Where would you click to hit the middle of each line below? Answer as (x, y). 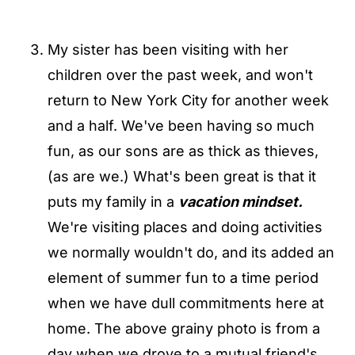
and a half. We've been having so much (181, 126)
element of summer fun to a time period (183, 278)
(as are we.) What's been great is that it (182, 176)
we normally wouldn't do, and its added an (191, 252)
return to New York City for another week (188, 100)
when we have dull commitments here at (186, 303)
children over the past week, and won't (180, 75)
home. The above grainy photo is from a (184, 328)
